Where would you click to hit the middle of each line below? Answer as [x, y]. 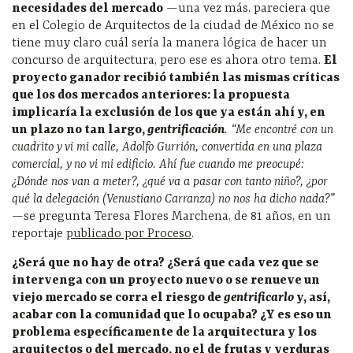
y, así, [313, 297]
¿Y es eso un [296, 315]
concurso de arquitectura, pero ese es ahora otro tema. [168, 60]
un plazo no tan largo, [80, 130]
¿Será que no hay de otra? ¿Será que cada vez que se [165, 263]
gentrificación [186, 130]
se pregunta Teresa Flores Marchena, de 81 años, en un [177, 216]
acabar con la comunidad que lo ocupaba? [135, 315]
